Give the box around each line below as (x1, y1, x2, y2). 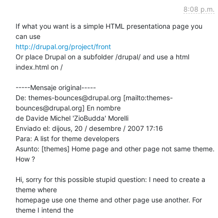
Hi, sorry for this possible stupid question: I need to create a (16, 175, 205, 183)
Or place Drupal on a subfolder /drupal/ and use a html (16, 52, 189, 61)
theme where (16, 185, 57, 194)
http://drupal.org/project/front (16, 42, 111, 51)
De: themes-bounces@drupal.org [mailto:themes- (16, 93, 173, 102)
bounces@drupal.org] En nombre (16, 103, 121, 112)
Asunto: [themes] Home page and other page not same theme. (16, 144, 215, 153)
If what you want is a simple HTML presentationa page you (16, 21, 202, 30)
